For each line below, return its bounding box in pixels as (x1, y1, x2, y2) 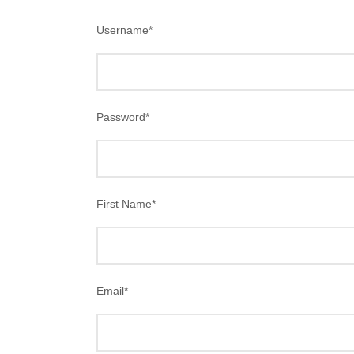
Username (96, 24, 149, 37)
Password (96, 111, 145, 124)
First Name (96, 198, 152, 211)
